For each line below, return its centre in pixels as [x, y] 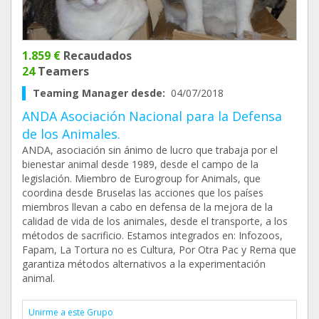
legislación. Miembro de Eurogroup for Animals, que [141, 178]
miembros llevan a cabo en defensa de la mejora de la [147, 207]
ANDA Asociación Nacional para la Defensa [152, 116]
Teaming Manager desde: [102, 93]
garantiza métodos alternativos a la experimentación [144, 264]
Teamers [62, 71]
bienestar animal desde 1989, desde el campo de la [140, 164]
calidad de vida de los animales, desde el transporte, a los [155, 221]
